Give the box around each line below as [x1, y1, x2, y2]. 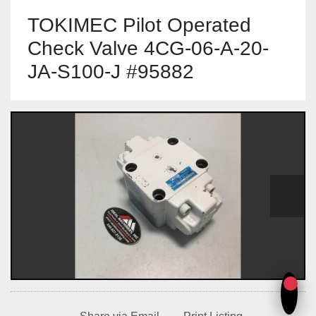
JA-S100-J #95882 [28, 61, 194, 83]
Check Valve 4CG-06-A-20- [28, 37, 269, 59]
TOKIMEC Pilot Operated [28, 14, 251, 36]
